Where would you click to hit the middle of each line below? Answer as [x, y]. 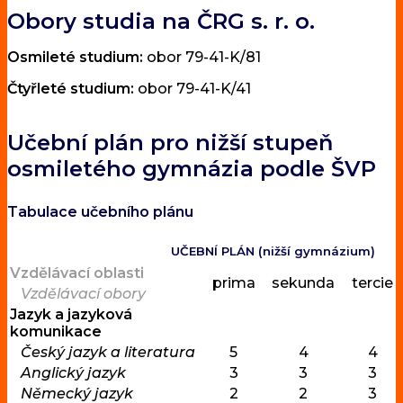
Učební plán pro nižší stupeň [170, 143]
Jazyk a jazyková [71, 315]
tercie [372, 283]
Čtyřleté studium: [71, 89]
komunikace [56, 332]
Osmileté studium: [75, 57]
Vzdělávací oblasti [77, 273]
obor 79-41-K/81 [202, 57]
